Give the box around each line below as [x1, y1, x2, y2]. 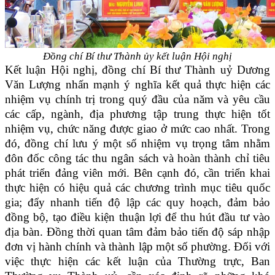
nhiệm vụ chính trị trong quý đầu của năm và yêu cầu [5, 93, 270, 106]
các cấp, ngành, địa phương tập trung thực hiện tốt [5, 107, 270, 121]
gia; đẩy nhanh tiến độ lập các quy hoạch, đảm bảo [5, 196, 270, 209]
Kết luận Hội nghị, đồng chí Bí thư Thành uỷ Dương [5, 63, 270, 77]
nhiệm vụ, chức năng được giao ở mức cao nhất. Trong [5, 122, 270, 136]
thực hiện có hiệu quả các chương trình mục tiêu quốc [5, 181, 270, 195]
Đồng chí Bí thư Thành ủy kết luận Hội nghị [43, 50, 232, 63]
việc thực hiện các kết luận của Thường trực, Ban [5, 255, 270, 268]
